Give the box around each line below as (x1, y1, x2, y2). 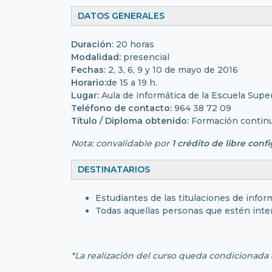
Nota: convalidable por (71, 137, 172, 149)
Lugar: (71, 89, 99, 101)
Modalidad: (71, 51, 121, 63)
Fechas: (71, 64, 106, 75)
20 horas (114, 38, 154, 50)
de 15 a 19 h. (106, 76, 157, 88)
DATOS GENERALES (78, 10, 165, 21)
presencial (121, 51, 169, 63)
